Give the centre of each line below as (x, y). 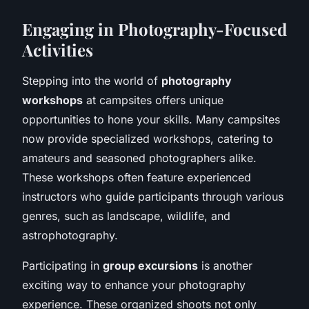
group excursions (150, 265)
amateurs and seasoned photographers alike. (139, 158)
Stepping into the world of (92, 80)
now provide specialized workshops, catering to (148, 138)
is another (225, 265)
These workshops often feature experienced (137, 177)
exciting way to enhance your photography (134, 285)
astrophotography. (70, 235)
